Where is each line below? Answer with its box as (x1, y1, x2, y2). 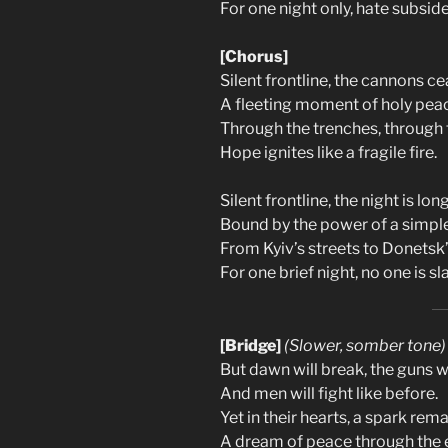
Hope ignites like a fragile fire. (220, 142, 437, 162)
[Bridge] (220, 335, 281, 355)
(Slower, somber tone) (284, 335, 446, 355)
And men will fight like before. (220, 383, 438, 403)
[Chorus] (220, 46, 288, 66)
